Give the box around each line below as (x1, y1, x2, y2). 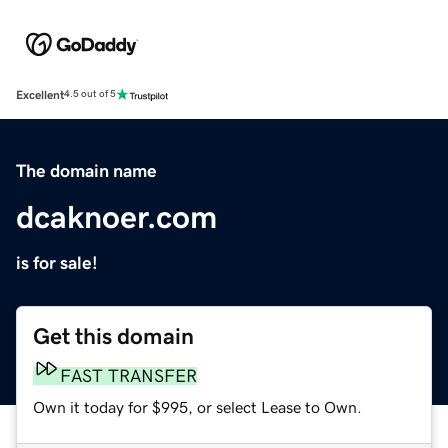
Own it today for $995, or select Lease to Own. (33, 398, 362, 415)
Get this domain (33, 324, 194, 348)
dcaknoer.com (16, 200, 217, 233)
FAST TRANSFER (60, 366, 197, 385)
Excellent (16, 88, 64, 101)
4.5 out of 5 (64, 89, 116, 100)
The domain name (16, 161, 157, 180)
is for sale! (16, 253, 98, 272)
